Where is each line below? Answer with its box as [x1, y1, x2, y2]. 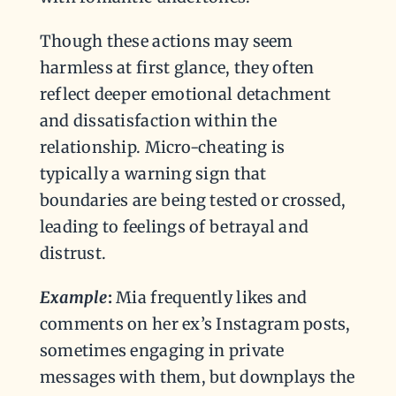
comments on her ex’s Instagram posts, [39, 314, 351, 335]
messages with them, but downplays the [39, 367, 355, 388]
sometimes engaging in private [39, 340, 285, 362]
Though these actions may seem [39, 31, 293, 52]
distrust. [39, 243, 107, 264]
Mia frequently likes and [111, 287, 308, 308]
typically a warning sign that [39, 164, 267, 185]
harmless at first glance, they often [39, 57, 315, 79]
